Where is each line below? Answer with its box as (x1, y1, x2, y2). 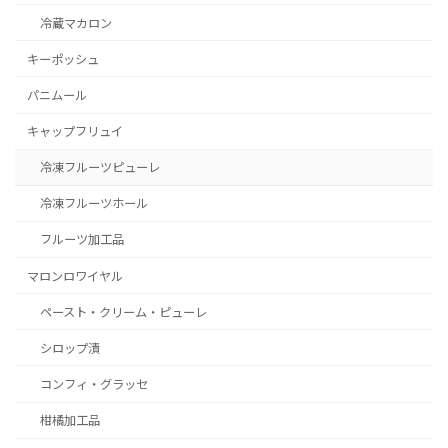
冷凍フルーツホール (39, 194, 148, 213)
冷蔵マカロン (39, 13, 112, 32)
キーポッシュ (27, 49, 100, 68)
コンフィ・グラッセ (39, 374, 148, 393)
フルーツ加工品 (39, 230, 124, 249)
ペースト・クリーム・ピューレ (39, 302, 207, 321)
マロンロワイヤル (27, 266, 124, 285)
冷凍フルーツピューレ (39, 158, 160, 177)
